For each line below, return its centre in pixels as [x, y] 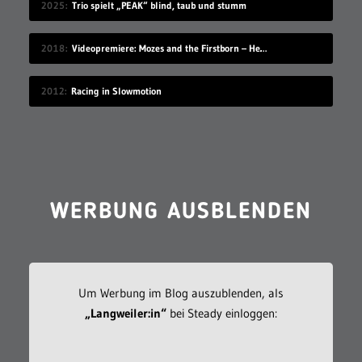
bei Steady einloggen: [221, 313]
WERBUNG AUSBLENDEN [181, 212]
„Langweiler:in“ [125, 313]
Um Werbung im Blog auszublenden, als [181, 293]
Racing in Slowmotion [116, 90]
